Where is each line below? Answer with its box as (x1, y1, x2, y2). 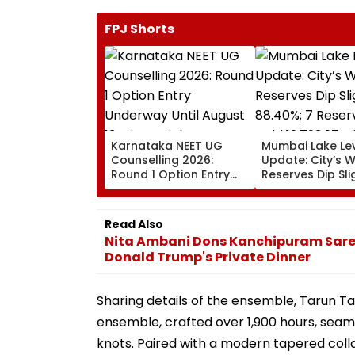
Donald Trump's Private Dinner (105, 248, 311, 267)
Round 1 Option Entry (111, 166, 230, 183)
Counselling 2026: (111, 152, 213, 169)
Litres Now (261, 209, 320, 226)
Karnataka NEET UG (111, 138, 223, 155)
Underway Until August (111, 181, 242, 197)
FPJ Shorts (105, 20, 174, 39)
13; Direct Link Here (111, 195, 216, 212)
